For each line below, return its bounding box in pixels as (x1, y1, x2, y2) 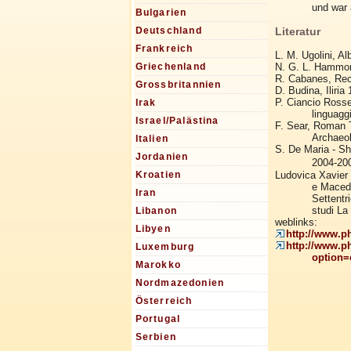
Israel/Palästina (135, 115, 219, 127)
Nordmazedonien (135, 277, 225, 289)
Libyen (135, 223, 171, 235)
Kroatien (135, 169, 182, 181)
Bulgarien (135, 7, 187, 19)
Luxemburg (135, 241, 195, 253)
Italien (135, 133, 168, 145)
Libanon (135, 205, 177, 217)
